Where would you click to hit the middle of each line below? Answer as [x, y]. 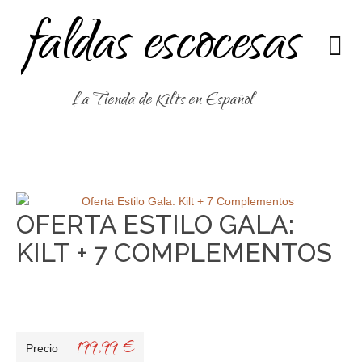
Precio [42, 348]
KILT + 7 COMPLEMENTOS [174, 253]
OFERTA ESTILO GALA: [155, 224]
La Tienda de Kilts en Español [163, 101]
